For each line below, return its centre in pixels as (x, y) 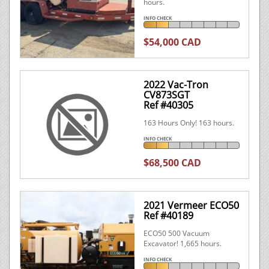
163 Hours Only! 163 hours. (189, 123)
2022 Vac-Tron (176, 85)
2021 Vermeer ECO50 (191, 205)
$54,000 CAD (172, 42)
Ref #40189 (168, 216)
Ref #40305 (168, 105)
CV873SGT (167, 95)
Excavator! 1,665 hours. (183, 243)
